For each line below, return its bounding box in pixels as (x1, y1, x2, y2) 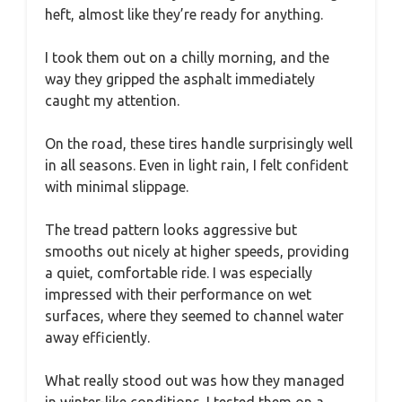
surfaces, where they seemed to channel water (45, 307, 344, 324)
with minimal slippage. (45, 178, 188, 195)
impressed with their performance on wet (45, 285, 311, 302)
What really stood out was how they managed (45, 371, 345, 389)
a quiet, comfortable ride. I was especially (45, 264, 312, 281)
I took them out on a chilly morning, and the (45, 48, 329, 66)
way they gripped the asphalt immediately (45, 70, 315, 87)
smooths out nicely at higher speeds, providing (45, 242, 349, 259)
